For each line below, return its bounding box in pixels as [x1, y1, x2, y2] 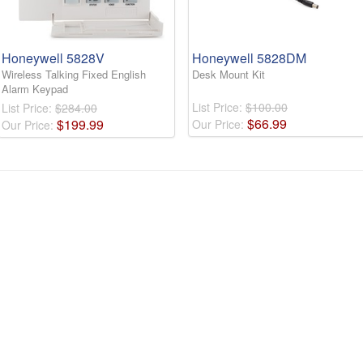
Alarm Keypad [2, 81, 68, 97]
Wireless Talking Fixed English [2, 66, 146, 83]
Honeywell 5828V [2, 49, 105, 68]
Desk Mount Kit [192, 66, 265, 83]
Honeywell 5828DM [192, 49, 306, 68]
